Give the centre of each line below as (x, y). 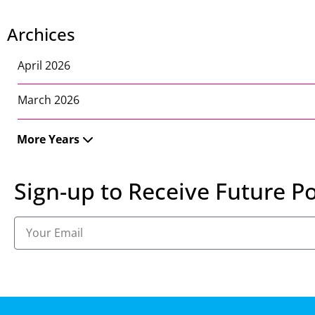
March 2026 (49, 100)
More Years (48, 139)
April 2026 (44, 65)
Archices (41, 34)
